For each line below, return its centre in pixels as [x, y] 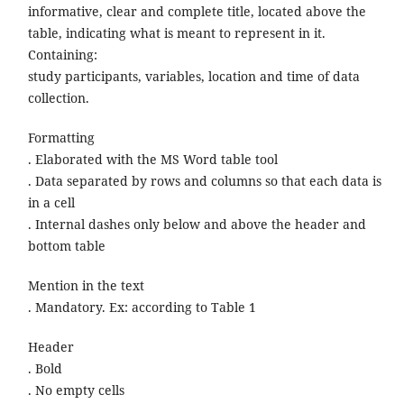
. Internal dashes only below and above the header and [197, 225]
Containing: [64, 55]
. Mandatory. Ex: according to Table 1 [142, 308]
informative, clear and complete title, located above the [197, 12]
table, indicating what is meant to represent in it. [176, 33]
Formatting [63, 138]
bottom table [66, 246]
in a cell [53, 203]
